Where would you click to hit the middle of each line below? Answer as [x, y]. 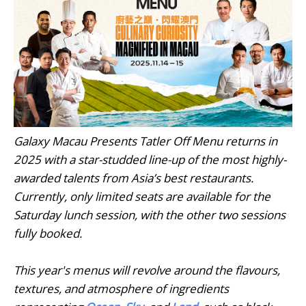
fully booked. [48, 234]
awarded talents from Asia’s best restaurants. [134, 178]
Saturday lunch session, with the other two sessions [150, 215]
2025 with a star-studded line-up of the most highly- [150, 160]
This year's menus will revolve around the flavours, [147, 270]
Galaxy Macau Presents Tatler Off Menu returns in [145, 141]
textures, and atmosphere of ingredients [121, 289]
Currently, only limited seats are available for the [142, 197]
